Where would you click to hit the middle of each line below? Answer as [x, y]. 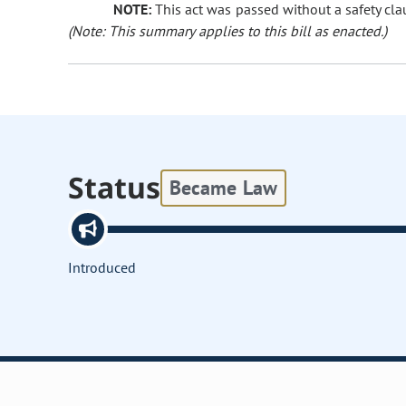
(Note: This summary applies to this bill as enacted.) [228, 31]
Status [115, 188]
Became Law [223, 187]
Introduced [102, 268]
